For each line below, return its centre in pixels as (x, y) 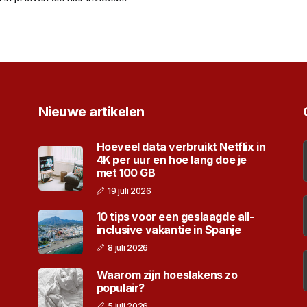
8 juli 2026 (128, 248)
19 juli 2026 (130, 191)
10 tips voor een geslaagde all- (175, 217)
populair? (121, 288)
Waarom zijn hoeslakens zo (167, 275)
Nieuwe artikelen (91, 111)
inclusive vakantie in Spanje (169, 230)
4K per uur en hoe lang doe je (172, 159)
